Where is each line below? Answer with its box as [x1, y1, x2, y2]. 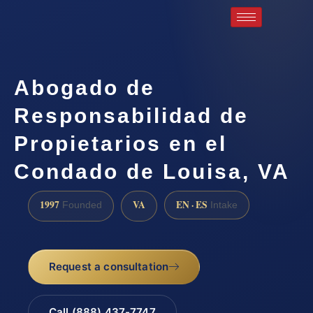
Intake [208, 199, 238, 210]
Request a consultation [48, 260, 169, 274]
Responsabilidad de [14, 103, 249, 127]
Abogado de [14, 75, 155, 99]
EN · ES [176, 197, 208, 212]
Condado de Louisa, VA [14, 159, 290, 183]
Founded [59, 199, 102, 210]
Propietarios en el [14, 131, 227, 155]
